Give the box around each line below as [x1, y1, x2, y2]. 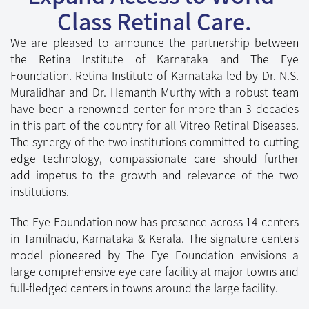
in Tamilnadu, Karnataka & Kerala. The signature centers [10, 97, 299, 114]
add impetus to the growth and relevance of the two [10, 33, 299, 50]
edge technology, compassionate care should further [10, 17, 299, 34]
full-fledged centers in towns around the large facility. [10, 146, 278, 163]
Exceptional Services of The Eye [12, 278, 297, 306]
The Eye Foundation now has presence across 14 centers [10, 80, 299, 97]
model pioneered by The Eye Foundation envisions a [10, 113, 299, 130]
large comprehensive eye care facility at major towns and [10, 130, 299, 147]
